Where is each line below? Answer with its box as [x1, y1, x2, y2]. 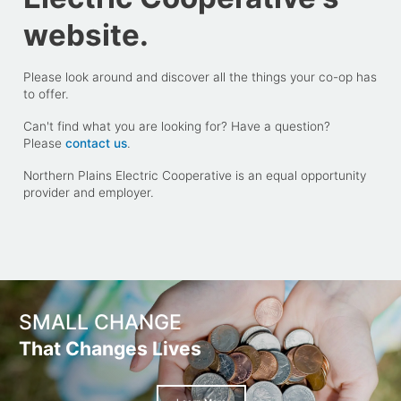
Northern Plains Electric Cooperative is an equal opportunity [22, 167, 366, 183]
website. [22, 17, 149, 54]
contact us [64, 135, 127, 150]
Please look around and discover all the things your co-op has [22, 69, 377, 84]
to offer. [22, 86, 69, 101]
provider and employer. [22, 184, 154, 200]
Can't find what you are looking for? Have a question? [22, 118, 330, 133]
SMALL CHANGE [19, 310, 182, 336]
